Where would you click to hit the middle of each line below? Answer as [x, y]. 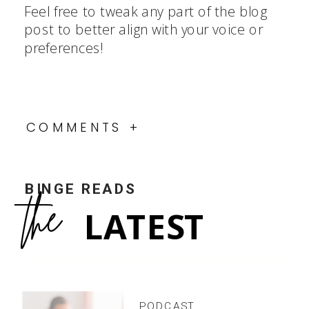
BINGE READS [81, 189]
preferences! [64, 48]
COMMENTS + [84, 127]
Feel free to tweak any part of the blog [146, 11]
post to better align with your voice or [144, 29]
